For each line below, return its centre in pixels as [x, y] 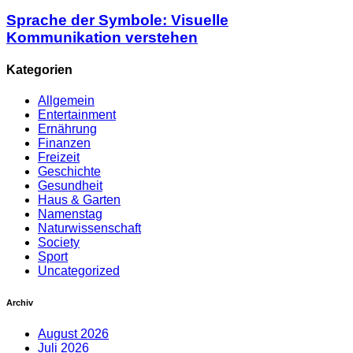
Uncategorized [79, 271]
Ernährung [67, 129]
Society [59, 243]
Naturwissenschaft [89, 229]
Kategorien [39, 69]
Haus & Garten [79, 200]
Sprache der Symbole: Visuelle [117, 20]
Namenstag [70, 214]
